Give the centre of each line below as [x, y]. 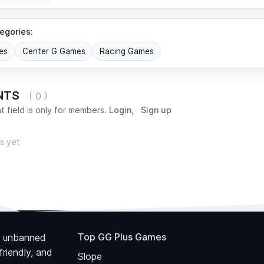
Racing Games [126, 51]
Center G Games [54, 51]
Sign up [156, 110]
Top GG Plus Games [122, 237]
